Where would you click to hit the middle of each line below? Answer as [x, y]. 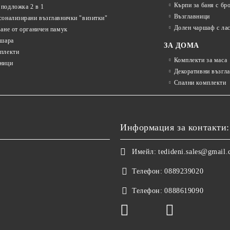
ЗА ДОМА [181, 45]
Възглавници [192, 16]
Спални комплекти [200, 83]
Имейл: [144, 152]
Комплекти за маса [200, 60]
